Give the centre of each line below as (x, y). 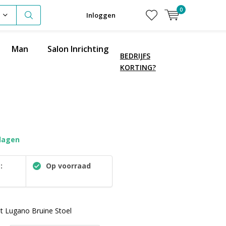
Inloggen (101, 15)
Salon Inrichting (78, 49)
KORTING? (138, 67)
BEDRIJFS (135, 55)
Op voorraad (68, 165)
